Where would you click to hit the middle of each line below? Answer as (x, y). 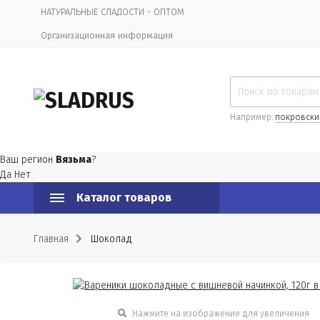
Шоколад (111, 239)
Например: (252, 117)
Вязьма (74, 160)
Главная (51, 239)
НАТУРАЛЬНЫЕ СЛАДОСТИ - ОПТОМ (112, 12)
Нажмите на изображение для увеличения (219, 313)
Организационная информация (107, 35)
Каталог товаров (124, 197)
